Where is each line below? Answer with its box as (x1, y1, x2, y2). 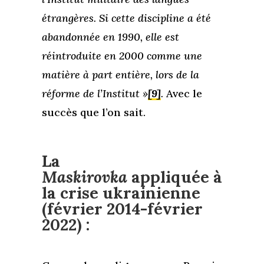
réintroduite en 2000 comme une (41, 49, 202, 63)
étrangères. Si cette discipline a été (41, 11, 211, 25)
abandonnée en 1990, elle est (41, 30, 179, 44)
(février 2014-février (41, 199, 203, 219)
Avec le (163, 87, 202, 101)
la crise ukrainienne (41, 183, 200, 203)
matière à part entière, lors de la (41, 68, 199, 82)
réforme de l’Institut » (41, 87, 148, 101)
